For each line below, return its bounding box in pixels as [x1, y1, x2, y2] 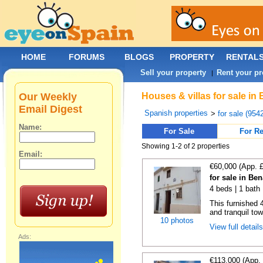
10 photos [160, 216, 194, 225]
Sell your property [140, 68, 207, 77]
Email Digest [19, 103, 83, 115]
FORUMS [69, 52, 104, 62]
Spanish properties [144, 109, 208, 117]
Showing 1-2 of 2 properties [141, 142, 230, 150]
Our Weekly [19, 91, 77, 103]
